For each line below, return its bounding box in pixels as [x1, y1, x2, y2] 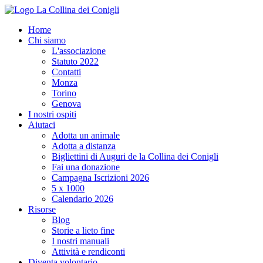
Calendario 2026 [52, 194, 113, 204]
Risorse [28, 204, 56, 214]
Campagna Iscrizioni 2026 [52, 173, 149, 183]
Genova [52, 99, 81, 109]
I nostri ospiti [28, 109, 76, 119]
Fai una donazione [52, 162, 120, 172]
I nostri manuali [52, 236, 109, 246]
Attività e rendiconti [52, 247, 125, 257]
